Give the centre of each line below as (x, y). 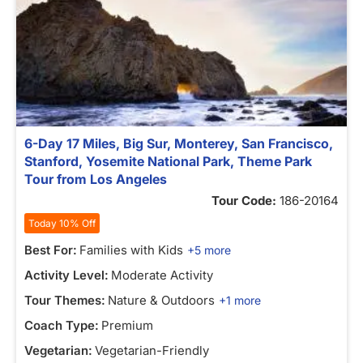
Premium (127, 325)
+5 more (209, 250)
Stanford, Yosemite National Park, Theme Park (168, 161)
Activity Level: (66, 275)
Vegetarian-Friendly (152, 350)
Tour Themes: (65, 300)
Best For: (51, 250)
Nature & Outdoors (161, 300)
